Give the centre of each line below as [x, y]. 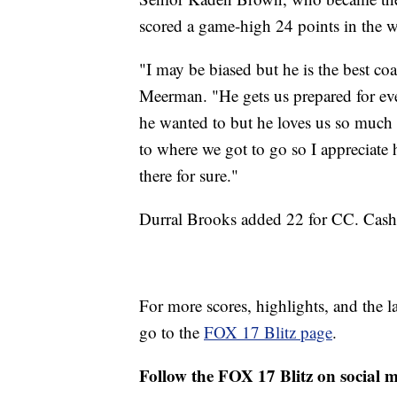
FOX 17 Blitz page [268, 331]
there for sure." [189, 175]
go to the [171, 331]
